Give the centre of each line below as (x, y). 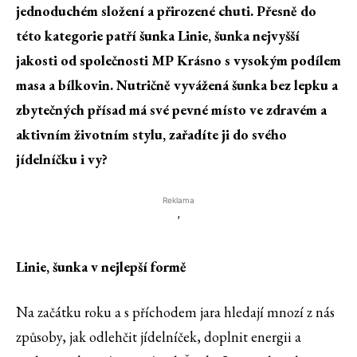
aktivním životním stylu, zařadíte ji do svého (151, 135)
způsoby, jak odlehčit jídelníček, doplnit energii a (159, 337)
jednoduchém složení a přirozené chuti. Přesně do (166, 11)
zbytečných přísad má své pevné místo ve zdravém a (171, 110)
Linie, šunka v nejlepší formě (101, 267)
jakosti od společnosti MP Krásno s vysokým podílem (178, 61)
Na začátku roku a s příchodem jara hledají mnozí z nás (175, 312)
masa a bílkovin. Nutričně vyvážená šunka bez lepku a (177, 85)
